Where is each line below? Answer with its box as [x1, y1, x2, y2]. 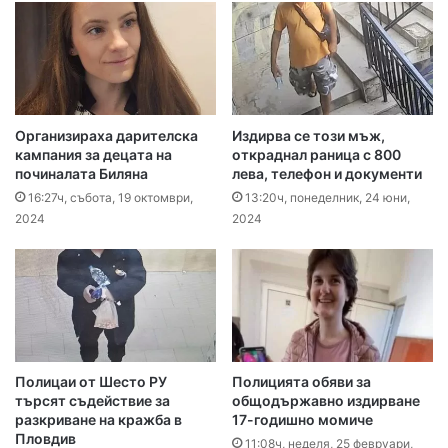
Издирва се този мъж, [232, 126, 385, 144]
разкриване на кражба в [15, 410, 182, 428]
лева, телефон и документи [232, 164, 422, 182]
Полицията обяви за [232, 372, 371, 390]
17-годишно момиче [232, 410, 373, 428]
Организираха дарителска [15, 126, 198, 144]
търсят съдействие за [15, 391, 170, 409]
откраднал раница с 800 [232, 145, 401, 163]
